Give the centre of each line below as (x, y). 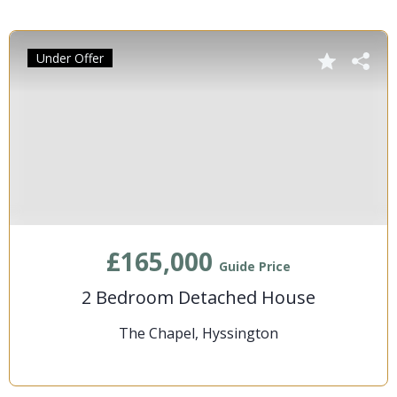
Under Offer (70, 58)
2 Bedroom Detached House (198, 297)
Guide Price (255, 266)
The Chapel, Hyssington (198, 333)
